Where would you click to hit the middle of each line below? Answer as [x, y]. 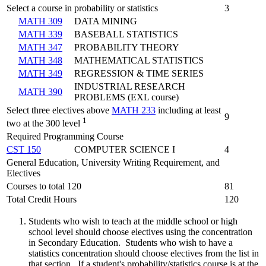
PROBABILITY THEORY [127, 47]
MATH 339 [40, 34]
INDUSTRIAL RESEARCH [130, 86]
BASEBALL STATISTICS [126, 34]
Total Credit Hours [42, 199]
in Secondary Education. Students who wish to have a [131, 243]
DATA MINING [106, 21]
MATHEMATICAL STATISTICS [139, 60]
